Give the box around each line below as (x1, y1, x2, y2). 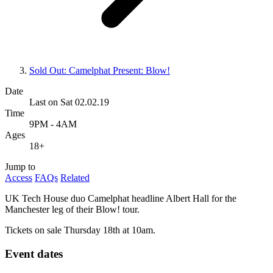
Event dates (5, 247, 63, 260)
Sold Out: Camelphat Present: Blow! (29, 65, 170, 76)
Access (5, 172, 32, 183)
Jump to (5, 161, 35, 172)
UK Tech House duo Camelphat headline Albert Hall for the (5, 193, 236, 204)
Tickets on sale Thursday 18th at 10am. (5, 225, 155, 236)
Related (60, 172, 90, 183)
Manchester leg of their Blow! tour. (5, 204, 140, 215)
